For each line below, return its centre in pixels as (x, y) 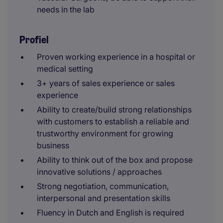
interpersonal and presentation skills (104, 198)
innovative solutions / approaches (99, 172)
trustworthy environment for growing (105, 133)
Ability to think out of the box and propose (115, 160)
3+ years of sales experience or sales (106, 83)
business (53, 145)
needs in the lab (66, 9)
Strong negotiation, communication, (103, 186)
